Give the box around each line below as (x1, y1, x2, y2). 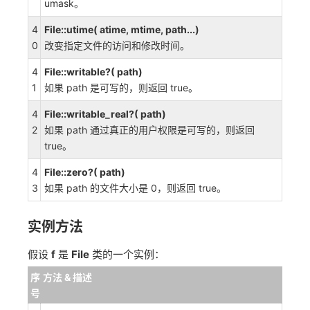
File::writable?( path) (44, 66, 143, 77)
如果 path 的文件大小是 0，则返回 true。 (44, 182, 226, 194)
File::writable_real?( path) (44, 108, 166, 120)
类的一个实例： (89, 248, 165, 261)
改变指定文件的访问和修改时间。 (44, 39, 190, 51)
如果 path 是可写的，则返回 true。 (44, 82, 198, 93)
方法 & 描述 (43, 271, 92, 283)
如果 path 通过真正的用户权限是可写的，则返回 (44, 124, 255, 136)
